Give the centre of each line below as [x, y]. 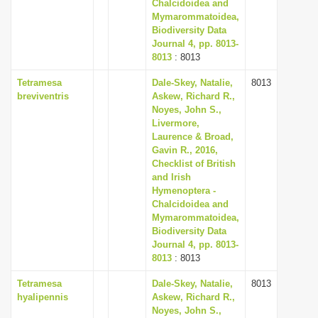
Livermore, [176, 123]
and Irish [171, 177]
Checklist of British [194, 164]
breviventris [43, 96]
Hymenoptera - [184, 191]
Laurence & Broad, [193, 137]
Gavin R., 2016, [185, 150]
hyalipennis [43, 297]
